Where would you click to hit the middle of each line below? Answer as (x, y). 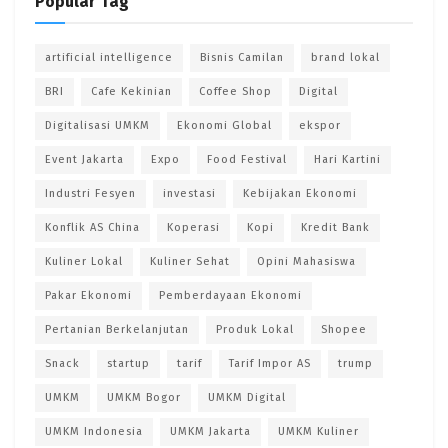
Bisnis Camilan (242, 58)
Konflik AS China (92, 228)
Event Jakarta (84, 160)
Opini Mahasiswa (306, 262)
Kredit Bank (335, 228)
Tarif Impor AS (270, 364)
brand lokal (345, 58)
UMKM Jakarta (210, 432)
